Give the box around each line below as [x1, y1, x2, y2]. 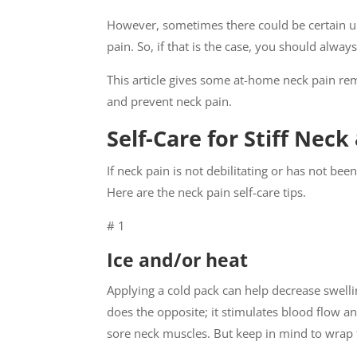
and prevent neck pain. [107, 93, 233, 110]
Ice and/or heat [107, 247, 249, 273]
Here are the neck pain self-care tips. [107, 184, 307, 201]
